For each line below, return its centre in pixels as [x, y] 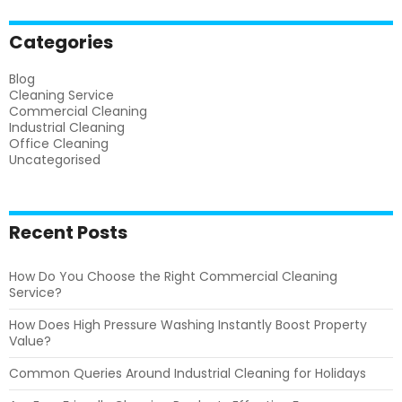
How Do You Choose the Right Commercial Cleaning [173, 276]
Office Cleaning [59, 144]
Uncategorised [55, 160]
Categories [61, 42]
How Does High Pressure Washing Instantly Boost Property [188, 325]
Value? [30, 341]
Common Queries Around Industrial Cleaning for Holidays [188, 373]
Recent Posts [68, 232]
